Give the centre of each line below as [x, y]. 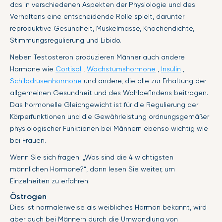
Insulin [171, 69]
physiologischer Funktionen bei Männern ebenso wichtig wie [109, 128]
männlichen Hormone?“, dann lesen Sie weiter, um [92, 169]
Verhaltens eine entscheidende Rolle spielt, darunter [97, 16]
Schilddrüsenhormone [46, 81]
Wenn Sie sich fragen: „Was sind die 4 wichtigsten [92, 157]
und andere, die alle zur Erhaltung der [144, 81]
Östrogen [28, 196]
